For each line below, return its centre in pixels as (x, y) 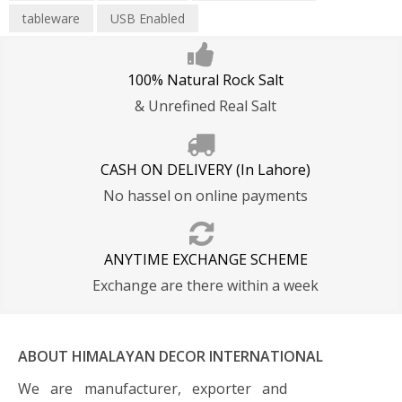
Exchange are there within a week (205, 286)
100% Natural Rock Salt (205, 80)
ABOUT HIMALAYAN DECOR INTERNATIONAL (170, 357)
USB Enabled (148, 19)
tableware (51, 19)
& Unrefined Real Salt (205, 106)
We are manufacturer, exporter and (153, 389)
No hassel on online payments (205, 196)
